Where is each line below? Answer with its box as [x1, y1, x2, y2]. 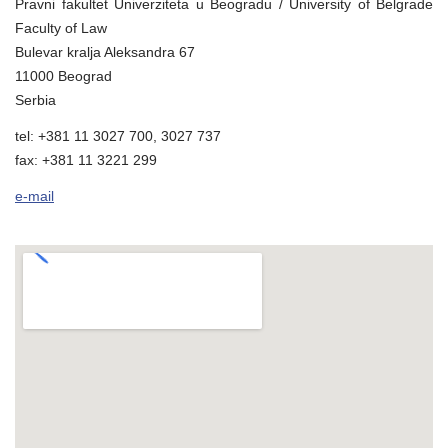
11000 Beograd [15, 68, 112, 85]
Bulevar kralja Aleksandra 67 [15, 44, 195, 61]
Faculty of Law [15, 20, 107, 37]
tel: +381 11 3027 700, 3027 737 [15, 128, 221, 145]
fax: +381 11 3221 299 [15, 152, 157, 169]
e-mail [15, 188, 54, 205]
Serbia [15, 92, 56, 109]
